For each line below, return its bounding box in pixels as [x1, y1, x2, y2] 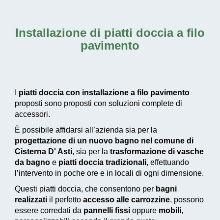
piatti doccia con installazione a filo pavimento [19, 88, 190, 97]
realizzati [15, 195, 47, 204]
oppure [130, 206, 159, 215]
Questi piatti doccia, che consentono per [15, 185, 156, 193]
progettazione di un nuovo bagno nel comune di [15, 137, 193, 145]
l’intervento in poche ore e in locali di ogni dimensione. [15, 169, 204, 178]
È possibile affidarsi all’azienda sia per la [15, 126, 157, 135]
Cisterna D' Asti [15, 147, 72, 156]
